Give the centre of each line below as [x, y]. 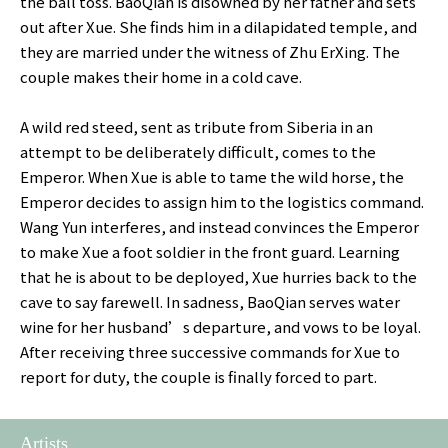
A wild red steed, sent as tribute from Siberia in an [196, 126]
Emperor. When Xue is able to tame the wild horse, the [212, 176]
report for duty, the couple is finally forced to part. [200, 376]
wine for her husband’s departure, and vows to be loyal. [220, 326]
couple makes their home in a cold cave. [161, 76]
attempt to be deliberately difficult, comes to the [198, 151]
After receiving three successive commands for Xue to [210, 351]
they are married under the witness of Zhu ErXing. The [210, 51]
